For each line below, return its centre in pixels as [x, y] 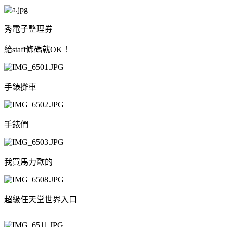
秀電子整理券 [28, 29]
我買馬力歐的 [28, 162]
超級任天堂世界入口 [41, 199]
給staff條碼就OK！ [37, 49]
